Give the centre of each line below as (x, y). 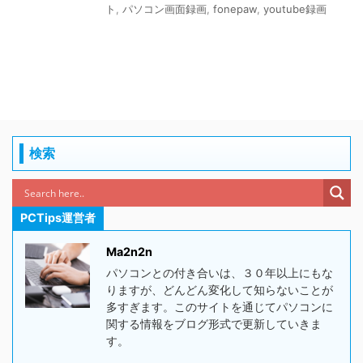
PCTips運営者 (58, 218)
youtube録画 (295, 9)
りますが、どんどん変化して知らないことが (220, 290)
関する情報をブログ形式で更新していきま (214, 324)
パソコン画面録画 (164, 9)
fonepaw (235, 9)
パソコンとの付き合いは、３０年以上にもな (220, 273)
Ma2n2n (129, 252)
